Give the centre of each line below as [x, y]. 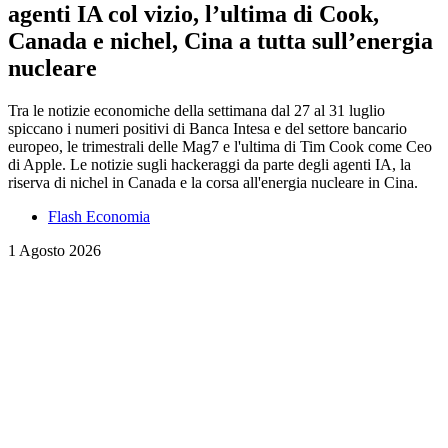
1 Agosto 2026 [54, 250]
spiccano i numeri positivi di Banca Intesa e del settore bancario [207, 128]
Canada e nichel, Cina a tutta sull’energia [220, 40]
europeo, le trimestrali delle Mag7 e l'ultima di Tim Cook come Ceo [220, 146]
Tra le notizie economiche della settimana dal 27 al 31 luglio [196, 110]
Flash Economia [99, 216]
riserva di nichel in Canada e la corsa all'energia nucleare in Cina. [213, 182]
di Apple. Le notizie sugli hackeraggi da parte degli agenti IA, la [209, 164]
